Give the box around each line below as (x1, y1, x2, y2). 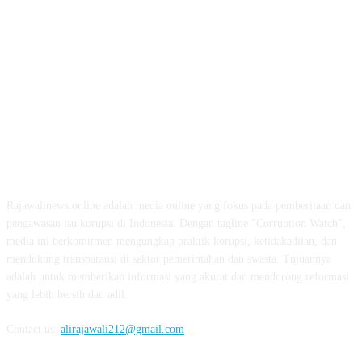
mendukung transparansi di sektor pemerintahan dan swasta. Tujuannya (6, 253, 331, 266)
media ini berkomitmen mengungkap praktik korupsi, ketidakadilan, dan (6, 235, 337, 248)
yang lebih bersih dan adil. (6, 288, 128, 301)
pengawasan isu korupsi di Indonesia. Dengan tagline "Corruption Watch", (6, 217, 346, 230)
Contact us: (6, 323, 61, 336)
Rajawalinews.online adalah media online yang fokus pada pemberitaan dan (6, 200, 351, 213)
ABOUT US (144, 156, 218, 173)
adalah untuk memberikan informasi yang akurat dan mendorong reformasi (6, 271, 349, 284)
